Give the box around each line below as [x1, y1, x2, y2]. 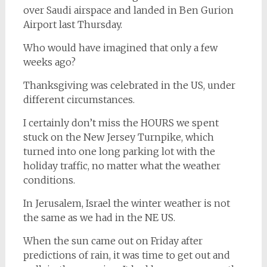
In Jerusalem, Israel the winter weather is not [23, 197, 230, 209]
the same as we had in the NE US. [23, 212, 175, 223]
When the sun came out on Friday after [23, 235, 203, 247]
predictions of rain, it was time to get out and [23, 249, 230, 261]
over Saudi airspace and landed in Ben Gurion [23, 4, 234, 16]
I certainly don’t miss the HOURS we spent [23, 117, 219, 129]
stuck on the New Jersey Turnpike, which [23, 131, 214, 143]
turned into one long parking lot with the [23, 145, 215, 157]
